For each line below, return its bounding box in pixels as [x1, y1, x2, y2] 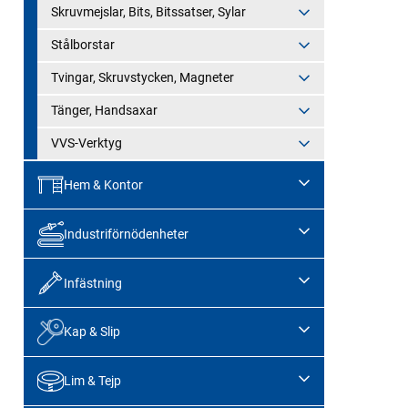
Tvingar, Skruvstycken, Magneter [51, 69, 234, 85]
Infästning [63, 275, 122, 291]
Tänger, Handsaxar [51, 102, 158, 117]
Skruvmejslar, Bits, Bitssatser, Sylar [51, 4, 246, 19]
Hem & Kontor [63, 177, 143, 192]
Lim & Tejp [63, 373, 121, 389]
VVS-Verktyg [51, 135, 122, 150]
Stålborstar [51, 36, 115, 52]
